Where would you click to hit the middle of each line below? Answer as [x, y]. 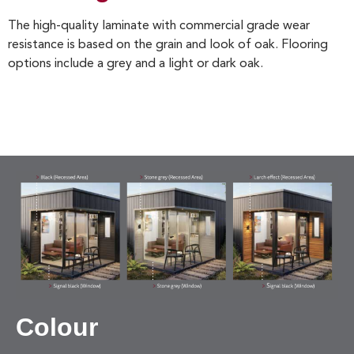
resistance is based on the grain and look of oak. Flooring [168, 45]
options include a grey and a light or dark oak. [136, 64]
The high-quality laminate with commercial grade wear [159, 26]
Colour [57, 328]
